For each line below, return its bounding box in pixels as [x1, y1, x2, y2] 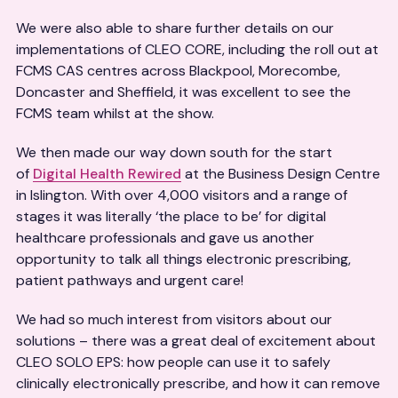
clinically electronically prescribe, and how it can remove [16, 374, 380, 393]
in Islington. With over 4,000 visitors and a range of [16, 186, 347, 204]
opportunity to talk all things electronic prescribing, [16, 250, 351, 268]
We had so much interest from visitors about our [16, 310, 332, 329]
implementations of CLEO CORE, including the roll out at [16, 40, 378, 59]
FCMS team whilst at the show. [16, 104, 214, 123]
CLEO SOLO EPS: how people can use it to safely [16, 353, 330, 371]
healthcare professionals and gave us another [16, 228, 314, 247]
